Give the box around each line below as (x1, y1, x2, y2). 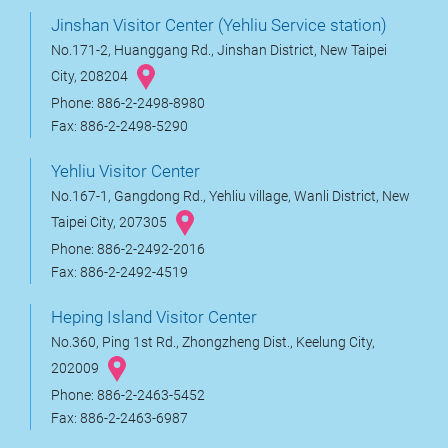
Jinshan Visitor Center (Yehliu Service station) (51, 14, 387, 35)
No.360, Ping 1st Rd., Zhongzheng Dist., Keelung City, (51, 333, 375, 351)
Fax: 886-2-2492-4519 (51, 263, 188, 281)
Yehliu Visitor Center (51, 160, 200, 181)
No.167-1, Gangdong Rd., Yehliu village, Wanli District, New (51, 187, 410, 205)
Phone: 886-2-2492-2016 (51, 240, 205, 258)
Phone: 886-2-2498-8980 (51, 94, 205, 112)
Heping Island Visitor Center (51, 306, 257, 327)
